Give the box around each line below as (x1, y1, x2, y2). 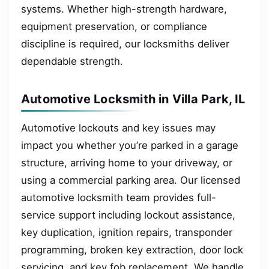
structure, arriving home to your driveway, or (21, 156, 232, 169)
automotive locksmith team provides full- (21, 191, 216, 204)
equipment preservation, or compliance (21, 20, 207, 32)
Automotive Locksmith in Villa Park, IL (21, 91, 246, 106)
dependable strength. (21, 55, 123, 67)
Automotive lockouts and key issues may (21, 121, 216, 134)
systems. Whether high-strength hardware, (21, 2, 227, 15)
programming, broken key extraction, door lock (21, 243, 243, 256)
